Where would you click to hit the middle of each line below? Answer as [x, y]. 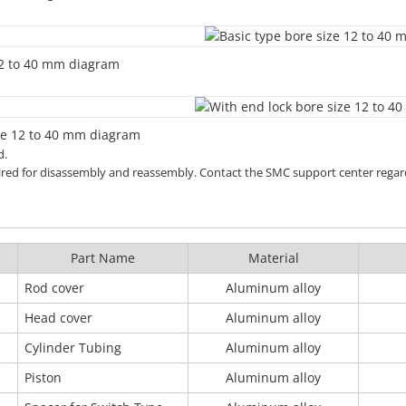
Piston [43, 377]
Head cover [58, 318]
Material [273, 258]
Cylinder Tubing [73, 348]
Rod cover [54, 288]
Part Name [103, 258]
